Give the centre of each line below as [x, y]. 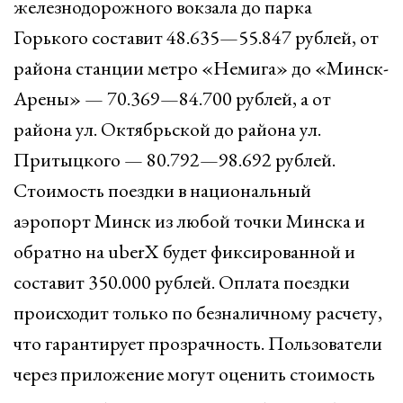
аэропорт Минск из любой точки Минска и [189, 221]
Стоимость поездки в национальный [162, 190]
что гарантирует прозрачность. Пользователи [198, 343]
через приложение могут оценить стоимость [194, 374]
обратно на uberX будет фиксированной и [184, 251]
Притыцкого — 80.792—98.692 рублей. [175, 160]
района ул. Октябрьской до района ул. [167, 129]
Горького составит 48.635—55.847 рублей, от [196, 37]
